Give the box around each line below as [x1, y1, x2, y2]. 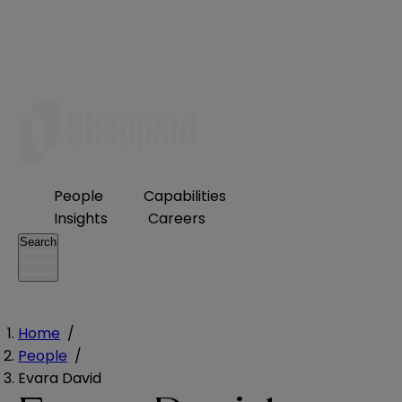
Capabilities [144, 186, 226, 206]
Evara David [18, 367, 101, 389]
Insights [54, 208, 108, 229]
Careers [148, 208, 205, 229]
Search [20, 235, 57, 249]
